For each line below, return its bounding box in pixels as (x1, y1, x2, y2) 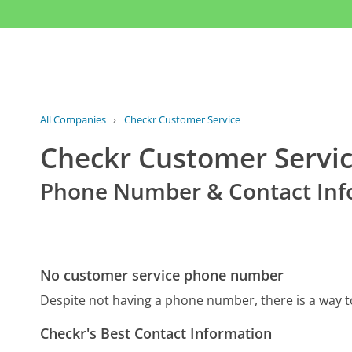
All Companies (40, 112, 107, 126)
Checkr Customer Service (123, 112, 240, 126)
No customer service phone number (40, 265, 284, 284)
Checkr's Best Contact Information (40, 323, 273, 343)
